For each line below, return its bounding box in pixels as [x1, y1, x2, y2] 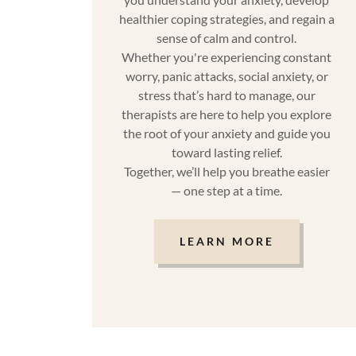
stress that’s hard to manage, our [137, 87, 315, 103]
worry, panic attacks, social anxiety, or [125, 68, 328, 83]
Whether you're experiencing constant [122, 48, 332, 64]
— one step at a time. [171, 182, 283, 198]
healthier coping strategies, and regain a [118, 10, 335, 26]
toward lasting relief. [171, 144, 282, 160]
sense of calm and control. [157, 29, 297, 45]
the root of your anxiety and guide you [122, 125, 331, 141]
